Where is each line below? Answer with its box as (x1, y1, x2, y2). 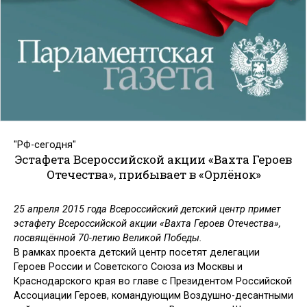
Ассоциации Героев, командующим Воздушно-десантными (14, 290, 293, 302)
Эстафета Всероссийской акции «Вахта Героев (15, 151, 292, 167)
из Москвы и (182, 261, 243, 273)
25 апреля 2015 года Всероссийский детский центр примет (14, 204, 281, 216)
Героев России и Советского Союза (14, 261, 182, 273)
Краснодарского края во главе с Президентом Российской (14, 275, 292, 288)
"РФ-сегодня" (14, 138, 76, 151)
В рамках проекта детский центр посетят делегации (14, 247, 260, 259)
